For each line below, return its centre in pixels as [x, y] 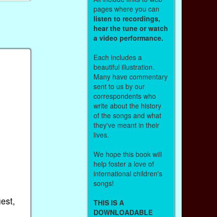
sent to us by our [119, 86]
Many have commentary [130, 76]
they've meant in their [126, 125]
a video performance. [128, 38]
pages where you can [126, 8]
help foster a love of [124, 163]
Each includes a [117, 57]
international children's [128, 173]
